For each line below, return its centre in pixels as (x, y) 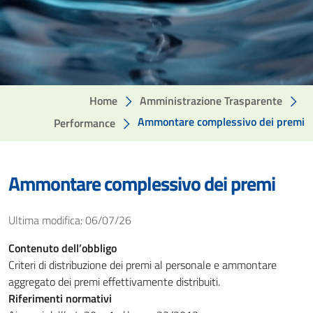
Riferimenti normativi (60, 298)
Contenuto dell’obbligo (63, 248)
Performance (85, 123)
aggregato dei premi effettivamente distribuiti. (114, 282)
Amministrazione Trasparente (211, 101)
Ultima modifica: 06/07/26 (70, 220)
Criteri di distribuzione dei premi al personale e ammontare (143, 265)
